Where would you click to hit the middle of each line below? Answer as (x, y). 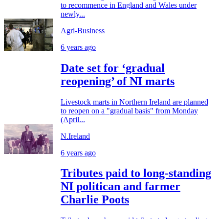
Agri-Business (83, 30)
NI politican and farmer (120, 186)
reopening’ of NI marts (118, 81)
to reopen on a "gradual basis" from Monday (129, 110)
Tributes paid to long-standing (136, 173)
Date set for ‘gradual (113, 68)
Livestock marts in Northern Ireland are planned (134, 102)
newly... (73, 14)
